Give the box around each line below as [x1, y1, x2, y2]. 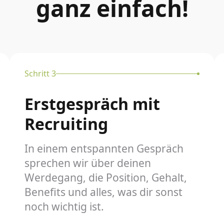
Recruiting [24, 113, 108, 134]
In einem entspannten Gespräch [24, 141, 183, 155]
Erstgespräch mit [24, 93, 160, 114]
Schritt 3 [24, 68, 56, 79]
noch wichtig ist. [24, 199, 104, 213]
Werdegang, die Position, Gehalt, [24, 170, 187, 184]
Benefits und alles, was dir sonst [24, 185, 182, 199]
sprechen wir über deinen [24, 156, 151, 170]
